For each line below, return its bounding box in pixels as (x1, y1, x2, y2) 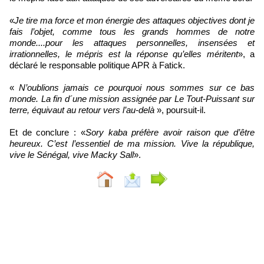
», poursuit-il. (157, 104, 206, 115)
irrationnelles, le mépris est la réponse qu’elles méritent (9, 48, 238, 59)
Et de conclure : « (9, 127, 85, 137)
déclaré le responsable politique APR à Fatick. (9, 60, 185, 70)
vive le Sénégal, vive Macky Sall (9, 149, 134, 160)
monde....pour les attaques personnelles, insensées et (9, 37, 255, 48)
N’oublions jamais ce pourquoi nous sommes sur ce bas (19, 82, 255, 93)
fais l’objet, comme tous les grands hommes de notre (9, 26, 255, 37)
